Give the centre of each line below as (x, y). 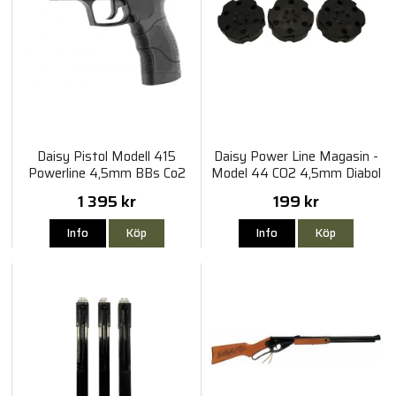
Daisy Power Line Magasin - (296, 157)
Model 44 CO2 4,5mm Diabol (296, 174)
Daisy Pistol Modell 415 (107, 157)
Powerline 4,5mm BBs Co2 (107, 174)
